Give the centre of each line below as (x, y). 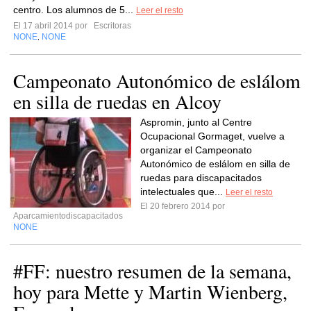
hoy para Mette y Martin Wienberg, (150, 292)
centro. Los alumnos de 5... (75, 10)
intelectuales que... (183, 192)
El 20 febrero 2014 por (185, 206)
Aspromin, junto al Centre (196, 122)
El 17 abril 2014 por (52, 26)
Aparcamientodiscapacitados (68, 216)
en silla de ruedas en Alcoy (117, 101)
